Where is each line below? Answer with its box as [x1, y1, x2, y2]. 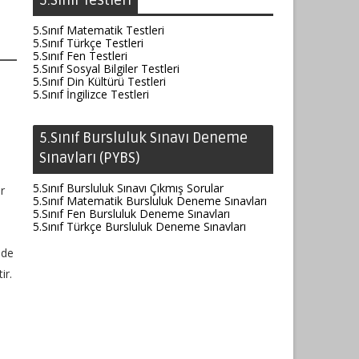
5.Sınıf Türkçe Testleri [33, 35, 143, 50]
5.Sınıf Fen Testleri [33, 48, 127, 63]
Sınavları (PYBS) [39, 149, 140, 167]
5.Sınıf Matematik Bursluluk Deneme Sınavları [33, 193, 267, 208]
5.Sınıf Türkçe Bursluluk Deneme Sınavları [33, 219, 246, 234]
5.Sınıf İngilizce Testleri [33, 87, 149, 102]
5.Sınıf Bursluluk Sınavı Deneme [39, 129, 248, 147]
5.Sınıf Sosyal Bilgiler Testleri [33, 61, 179, 76]
